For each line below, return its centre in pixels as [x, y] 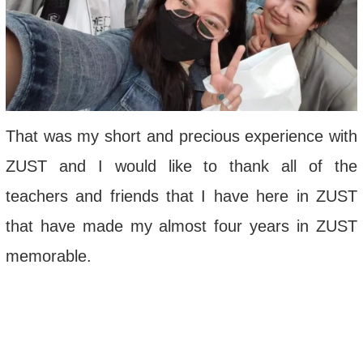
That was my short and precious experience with [181, 136]
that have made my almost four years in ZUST [181, 226]
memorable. [48, 256]
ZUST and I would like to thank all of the [181, 166]
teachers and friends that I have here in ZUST [181, 196]
